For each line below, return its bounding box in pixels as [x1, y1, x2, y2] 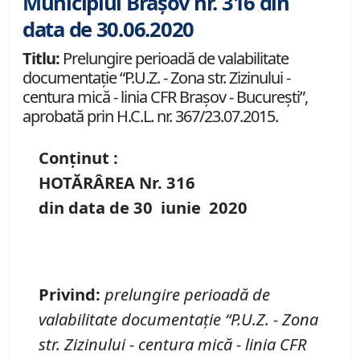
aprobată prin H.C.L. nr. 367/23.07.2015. [22, 105, 278, 128]
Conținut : [39, 146, 118, 170]
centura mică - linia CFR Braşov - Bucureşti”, [22, 86, 308, 108]
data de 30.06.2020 [22, 15, 194, 44]
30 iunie [133, 196, 209, 219]
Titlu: [22, 47, 59, 70]
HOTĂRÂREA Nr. [39, 171, 166, 194]
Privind [39, 283, 96, 306]
